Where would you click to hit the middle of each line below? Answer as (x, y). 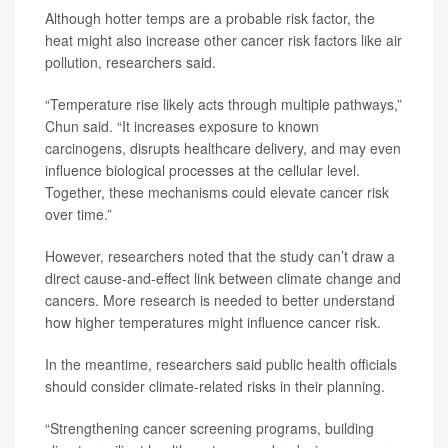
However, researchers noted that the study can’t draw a (220, 256)
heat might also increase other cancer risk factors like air (223, 40)
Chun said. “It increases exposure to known (182, 126)
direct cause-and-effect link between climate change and (223, 278)
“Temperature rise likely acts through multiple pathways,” (223, 104)
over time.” (78, 214)
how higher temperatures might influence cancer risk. (213, 322)
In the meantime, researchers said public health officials (221, 364)
